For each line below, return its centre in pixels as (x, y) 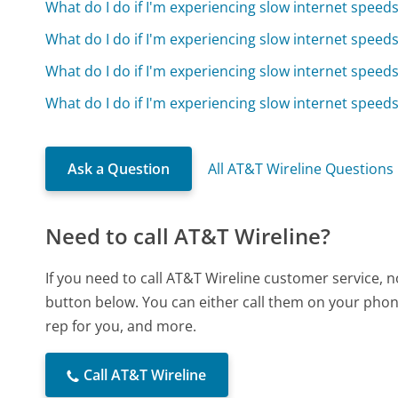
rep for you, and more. (121, 326)
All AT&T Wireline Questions (301, 169)
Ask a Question (119, 169)
